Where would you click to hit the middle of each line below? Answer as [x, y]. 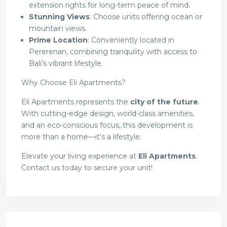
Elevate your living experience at [80, 156]
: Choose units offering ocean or [146, 17]
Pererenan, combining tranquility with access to [113, 52]
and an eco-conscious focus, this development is [107, 125]
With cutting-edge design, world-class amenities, [108, 114]
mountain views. [58, 29]
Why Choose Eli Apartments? [73, 83]
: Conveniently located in [131, 40]
